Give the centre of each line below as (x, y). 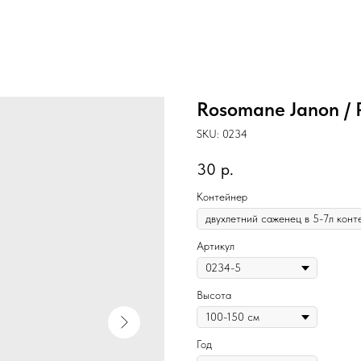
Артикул (216, 246)
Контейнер (222, 197)
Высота (214, 295)
